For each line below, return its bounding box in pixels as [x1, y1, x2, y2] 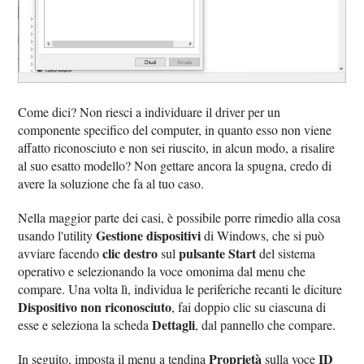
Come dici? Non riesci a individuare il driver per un [18, 103, 281, 121]
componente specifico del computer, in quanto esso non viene [18, 121, 332, 139]
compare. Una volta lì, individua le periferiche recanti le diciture [18, 280, 343, 298]
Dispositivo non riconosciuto [18, 297, 172, 317]
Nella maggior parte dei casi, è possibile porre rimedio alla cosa [18, 209, 341, 227]
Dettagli [152, 315, 196, 335]
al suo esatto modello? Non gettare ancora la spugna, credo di [18, 157, 332, 175]
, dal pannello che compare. [195, 316, 336, 334]
